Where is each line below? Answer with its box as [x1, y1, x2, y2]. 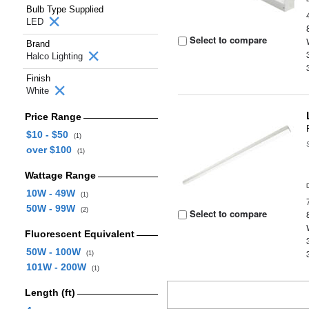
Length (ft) [24, 287, 75, 298]
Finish [26, 73, 50, 83]
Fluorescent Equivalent [24, 228, 134, 239]
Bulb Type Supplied [26, 4, 103, 14]
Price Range [24, 111, 81, 122]
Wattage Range [24, 170, 96, 181]
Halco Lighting [26, 51, 86, 61]
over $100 [26, 144, 77, 155]
